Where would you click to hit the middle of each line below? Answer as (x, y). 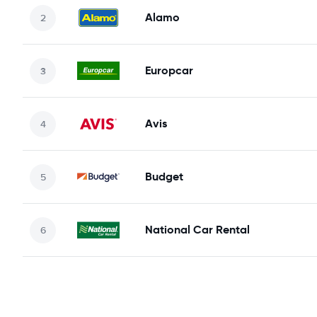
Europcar (169, 70)
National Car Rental (197, 230)
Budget (164, 177)
